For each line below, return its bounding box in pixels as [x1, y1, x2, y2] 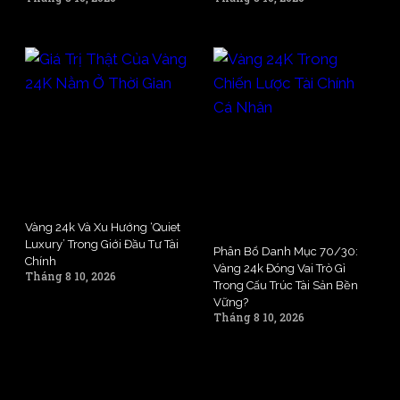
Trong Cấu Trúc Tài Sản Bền [213, 278, 358, 292]
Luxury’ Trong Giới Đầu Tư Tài [25, 237, 179, 251]
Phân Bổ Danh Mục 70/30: [213, 244, 358, 258]
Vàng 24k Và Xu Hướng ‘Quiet [25, 220, 180, 234]
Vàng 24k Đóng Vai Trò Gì [213, 261, 346, 275]
